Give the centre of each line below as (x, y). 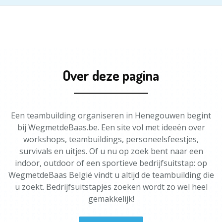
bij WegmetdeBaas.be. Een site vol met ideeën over (111, 127)
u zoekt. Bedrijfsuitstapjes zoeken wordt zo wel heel (111, 187)
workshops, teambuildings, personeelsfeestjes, (111, 139)
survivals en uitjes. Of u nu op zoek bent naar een (111, 151)
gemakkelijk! (111, 199)
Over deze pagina (111, 75)
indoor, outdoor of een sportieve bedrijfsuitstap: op (111, 163)
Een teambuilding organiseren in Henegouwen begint (111, 115)
